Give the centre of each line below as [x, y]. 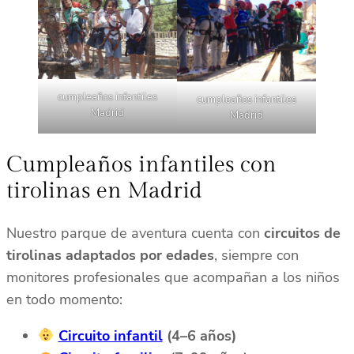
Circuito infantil [110, 336]
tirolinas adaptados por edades [110, 256]
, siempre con [256, 256]
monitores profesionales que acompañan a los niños [173, 278]
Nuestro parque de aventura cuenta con [135, 233]
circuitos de [302, 233]
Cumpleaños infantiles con [141, 165]
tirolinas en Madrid [104, 191]
